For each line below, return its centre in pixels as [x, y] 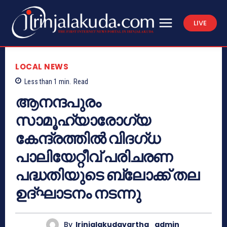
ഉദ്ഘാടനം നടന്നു [78, 193]
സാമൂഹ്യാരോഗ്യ [83, 120]
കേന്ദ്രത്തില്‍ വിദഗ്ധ [88, 139]
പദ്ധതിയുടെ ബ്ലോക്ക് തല [107, 175]
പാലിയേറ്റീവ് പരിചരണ [94, 157]
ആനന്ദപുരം [58, 102]
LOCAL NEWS [42, 66]
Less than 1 [41, 81]
